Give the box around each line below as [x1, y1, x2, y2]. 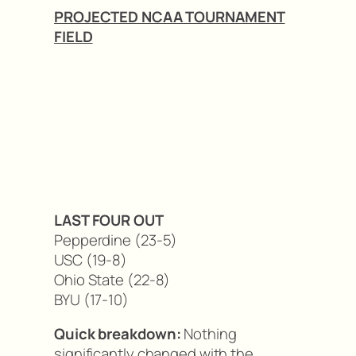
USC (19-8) [54, 249, 127, 270]
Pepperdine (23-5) [54, 229, 178, 250]
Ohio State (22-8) [54, 269, 171, 290]
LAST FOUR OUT [54, 209, 164, 230]
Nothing [180, 323, 237, 345]
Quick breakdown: [54, 323, 181, 345]
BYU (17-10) [54, 288, 129, 310]
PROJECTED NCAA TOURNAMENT [54, 6, 285, 27]
